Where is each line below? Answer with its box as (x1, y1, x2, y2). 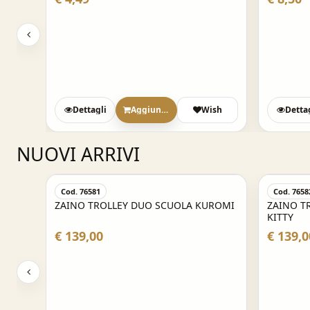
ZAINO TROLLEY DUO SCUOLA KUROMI (55, 199, 235, 212)
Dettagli (72, 104, 107, 116)
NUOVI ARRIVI (17, 141, 140, 167)
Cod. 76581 (61, 186, 100, 197)
